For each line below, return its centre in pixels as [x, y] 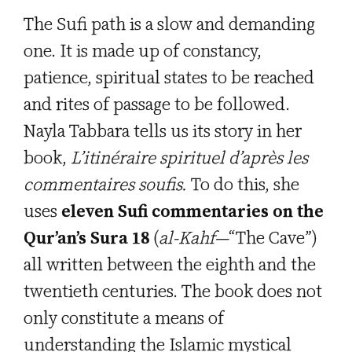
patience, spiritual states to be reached [169, 77]
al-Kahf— [194, 238]
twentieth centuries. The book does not [173, 291]
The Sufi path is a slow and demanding [169, 24]
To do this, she [245, 184]
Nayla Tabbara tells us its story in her [163, 131]
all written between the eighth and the [170, 264]
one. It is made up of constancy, [143, 51]
